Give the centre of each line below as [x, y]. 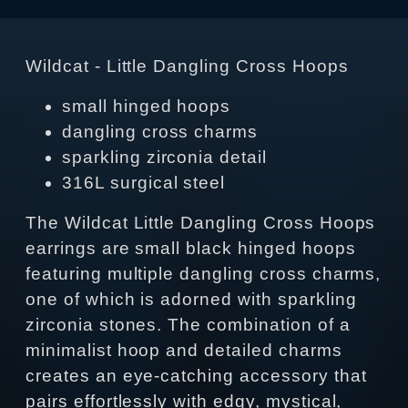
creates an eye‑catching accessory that [196, 376]
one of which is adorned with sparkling [191, 300]
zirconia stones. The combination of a [188, 325]
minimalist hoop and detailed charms [184, 351]
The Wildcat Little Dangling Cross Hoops [201, 223]
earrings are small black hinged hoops [191, 249]
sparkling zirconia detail [164, 158]
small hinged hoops [147, 107]
